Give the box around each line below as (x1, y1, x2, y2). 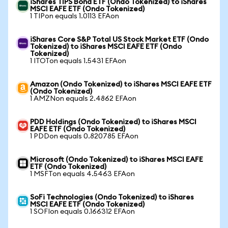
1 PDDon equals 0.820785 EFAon (30, 133, 138, 140)
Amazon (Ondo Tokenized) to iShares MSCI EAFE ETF (30, 81, 212, 88)
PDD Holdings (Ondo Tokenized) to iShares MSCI (30, 119, 196, 126)
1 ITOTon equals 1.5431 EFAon (30, 58, 126, 65)
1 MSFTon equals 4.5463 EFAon (30, 170, 135, 178)
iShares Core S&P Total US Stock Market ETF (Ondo (30, 36, 209, 43)
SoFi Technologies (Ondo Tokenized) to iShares (30, 194, 194, 201)
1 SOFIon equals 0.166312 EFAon (30, 208, 135, 215)
